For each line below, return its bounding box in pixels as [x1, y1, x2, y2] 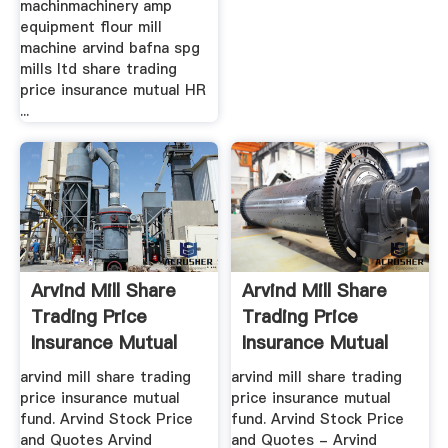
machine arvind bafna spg [19, 37, 200, 58]
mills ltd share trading [19, 58, 177, 79]
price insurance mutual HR [19, 79, 206, 100]
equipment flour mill [19, 16, 162, 37]
